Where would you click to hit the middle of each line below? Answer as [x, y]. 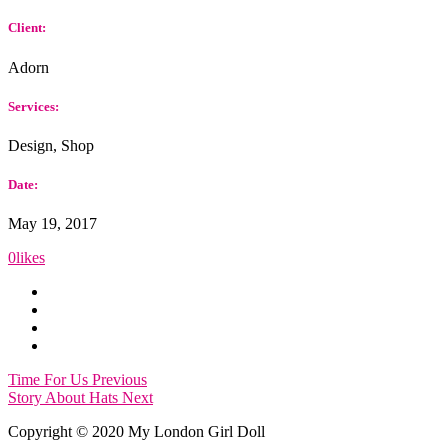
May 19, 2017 [52, 224]
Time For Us [50, 380]
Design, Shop [51, 145]
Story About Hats [65, 398]
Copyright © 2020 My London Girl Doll [136, 432]
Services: [33, 106]
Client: [27, 28]
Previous [119, 380]
